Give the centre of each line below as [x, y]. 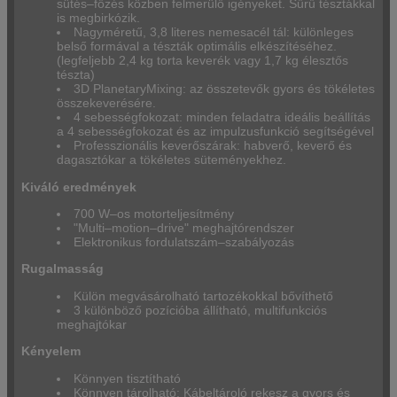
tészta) [76, 75]
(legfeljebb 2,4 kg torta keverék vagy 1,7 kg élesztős [202, 61]
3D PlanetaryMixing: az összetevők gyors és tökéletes [225, 89]
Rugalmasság [62, 269]
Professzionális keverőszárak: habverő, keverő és [213, 146]
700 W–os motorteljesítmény [154, 213]
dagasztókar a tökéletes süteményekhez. [171, 160]
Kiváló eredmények [79, 187]
